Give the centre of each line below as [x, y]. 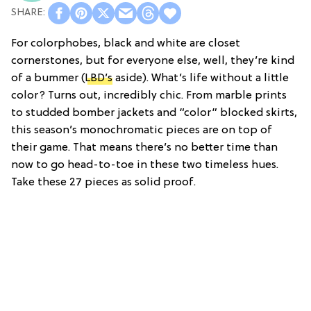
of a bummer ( [48, 78]
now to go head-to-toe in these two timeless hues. [145, 165]
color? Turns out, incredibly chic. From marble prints [149, 95]
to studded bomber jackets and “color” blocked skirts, [154, 113]
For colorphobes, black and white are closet [126, 43]
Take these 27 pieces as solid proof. [103, 182]
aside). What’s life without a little [201, 78]
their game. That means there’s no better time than [144, 148]
